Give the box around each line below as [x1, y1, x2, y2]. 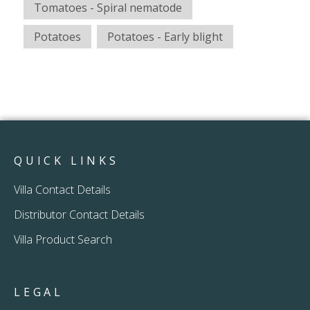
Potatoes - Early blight [107, 29, 223, 45]
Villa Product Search [14, 231, 112, 247]
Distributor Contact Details [14, 206, 145, 222]
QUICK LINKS [14, 153, 119, 169]
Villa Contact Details [14, 181, 111, 197]
